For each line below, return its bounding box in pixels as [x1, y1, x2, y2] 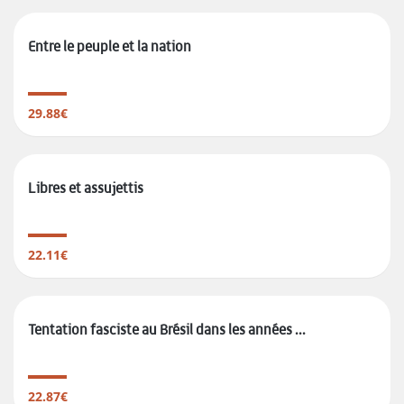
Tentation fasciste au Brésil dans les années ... [28, 321, 306, 339]
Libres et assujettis [28, 179, 143, 197]
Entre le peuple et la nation [28, 38, 191, 56]
